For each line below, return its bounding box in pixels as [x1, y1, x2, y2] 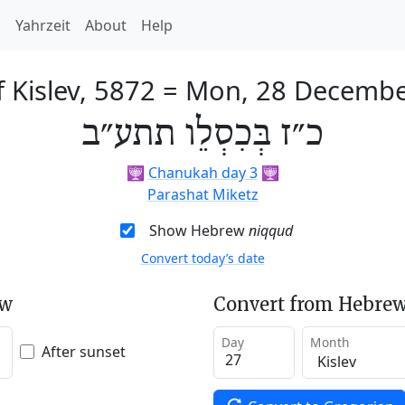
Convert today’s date [140, 250, 265, 267]
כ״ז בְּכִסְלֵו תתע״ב [81, 113, 324, 156]
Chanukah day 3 [147, 163, 258, 183]
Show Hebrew [148, 221, 249, 240]
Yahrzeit [15, 15, 71, 35]
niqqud [248, 221, 293, 240]
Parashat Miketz [146, 184, 259, 204]
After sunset [42, 341, 126, 362]
